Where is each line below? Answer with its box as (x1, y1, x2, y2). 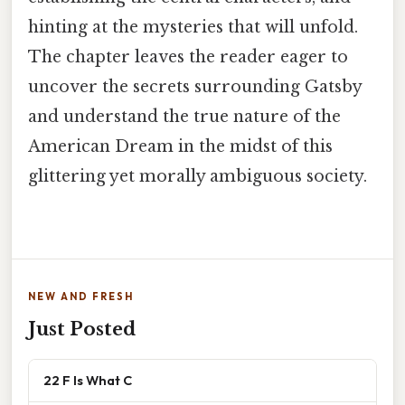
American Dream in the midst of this (28, 136, 333, 156)
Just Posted (28, 318, 136, 341)
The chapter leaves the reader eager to (28, 46, 348, 67)
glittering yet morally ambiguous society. (28, 165, 367, 186)
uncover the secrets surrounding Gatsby (28, 76, 362, 97)
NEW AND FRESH (28, 290, 134, 304)
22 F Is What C (43, 372, 132, 390)
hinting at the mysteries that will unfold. (28, 16, 358, 37)
